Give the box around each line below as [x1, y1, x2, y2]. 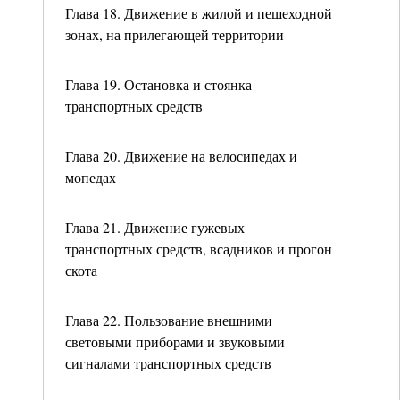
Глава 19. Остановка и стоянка [65, 75, 252, 94]
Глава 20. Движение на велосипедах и [65, 146, 297, 165]
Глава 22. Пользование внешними [65, 311, 272, 329]
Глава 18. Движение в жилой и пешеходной [65, 4, 332, 22]
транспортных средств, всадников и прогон [65, 239, 332, 258]
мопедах [65, 168, 116, 187]
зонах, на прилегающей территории [65, 25, 284, 44]
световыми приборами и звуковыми [65, 332, 285, 351]
